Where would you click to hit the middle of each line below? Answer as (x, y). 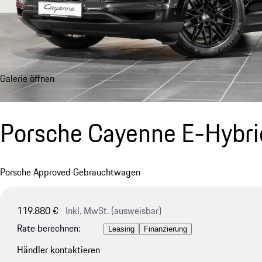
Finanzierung (165, 229)
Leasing (121, 229)
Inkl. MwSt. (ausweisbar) (113, 210)
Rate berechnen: (48, 228)
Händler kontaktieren (58, 249)
